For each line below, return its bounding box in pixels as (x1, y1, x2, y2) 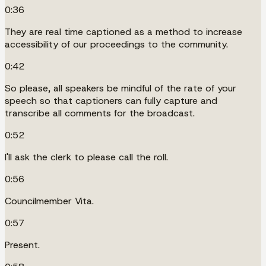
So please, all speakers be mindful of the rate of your (5, 81, 236, 94)
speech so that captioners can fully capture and (5, 94, 217, 107)
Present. (5, 238, 40, 251)
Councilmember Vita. (5, 194, 94, 207)
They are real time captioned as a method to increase (5, 25, 242, 38)
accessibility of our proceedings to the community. (5, 37, 228, 50)
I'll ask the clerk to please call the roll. (5, 150, 168, 163)
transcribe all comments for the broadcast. (5, 106, 195, 119)
